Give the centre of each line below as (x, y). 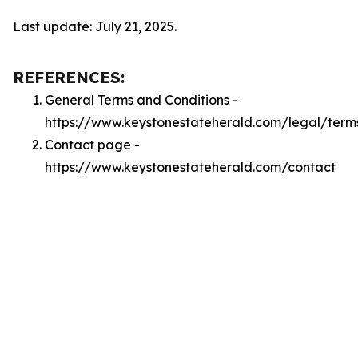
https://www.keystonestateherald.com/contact (190, 167)
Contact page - (92, 145)
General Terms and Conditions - (141, 100)
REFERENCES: (69, 77)
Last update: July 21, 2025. (95, 26)
